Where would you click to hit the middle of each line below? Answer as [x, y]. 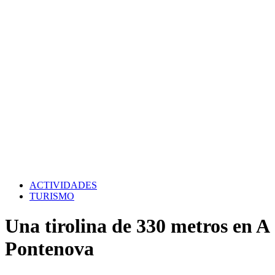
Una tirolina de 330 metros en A [137, 226]
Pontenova [49, 249]
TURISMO [52, 196]
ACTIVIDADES [63, 185]
